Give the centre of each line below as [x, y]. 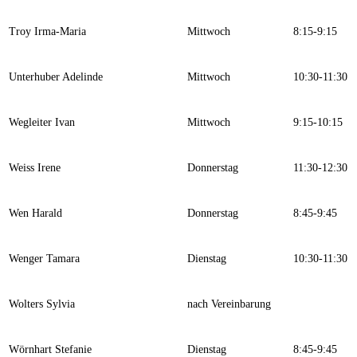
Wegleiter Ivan [42, 123]
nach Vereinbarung [229, 304]
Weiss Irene [35, 168]
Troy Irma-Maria [47, 32]
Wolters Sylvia [42, 304]
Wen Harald [35, 214]
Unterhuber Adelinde [56, 77]
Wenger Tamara [44, 259]
